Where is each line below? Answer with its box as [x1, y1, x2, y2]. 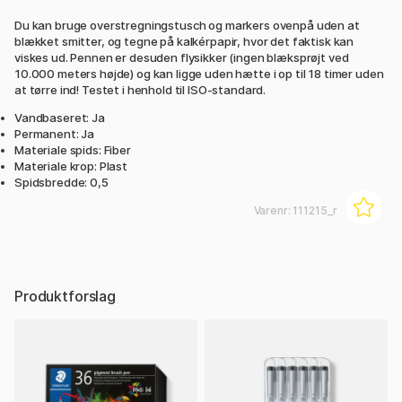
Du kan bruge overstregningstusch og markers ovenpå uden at [14, 18, 360, 33]
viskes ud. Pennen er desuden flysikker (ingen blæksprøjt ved [14, 50, 349, 66]
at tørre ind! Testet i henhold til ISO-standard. [14, 83, 267, 98]
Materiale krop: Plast [14, 159, 127, 174]
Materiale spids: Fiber [14, 143, 131, 158]
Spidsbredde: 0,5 [14, 175, 109, 190]
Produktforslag [14, 287, 116, 306]
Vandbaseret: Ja [14, 110, 105, 126]
